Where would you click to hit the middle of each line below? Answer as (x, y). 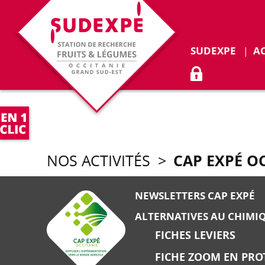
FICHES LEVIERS (195, 235)
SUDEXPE (213, 51)
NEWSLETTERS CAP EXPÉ (195, 195)
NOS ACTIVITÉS (99, 161)
